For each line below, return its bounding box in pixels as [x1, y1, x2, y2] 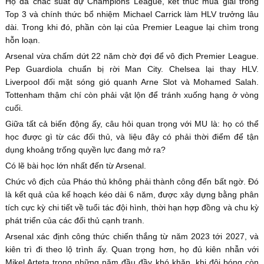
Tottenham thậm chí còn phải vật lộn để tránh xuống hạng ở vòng [5, 90, 259, 100]
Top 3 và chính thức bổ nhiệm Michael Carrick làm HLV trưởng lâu [5, 9, 259, 19]
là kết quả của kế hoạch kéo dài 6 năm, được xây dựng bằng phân [5, 190, 259, 200]
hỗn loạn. [5, 35, 40, 45]
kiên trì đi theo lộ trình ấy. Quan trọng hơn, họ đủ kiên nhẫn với [5, 245, 259, 255]
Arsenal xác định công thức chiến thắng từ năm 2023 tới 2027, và [5, 232, 259, 242]
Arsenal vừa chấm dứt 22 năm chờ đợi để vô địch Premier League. [5, 51, 259, 61]
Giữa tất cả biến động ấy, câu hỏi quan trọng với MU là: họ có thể [5, 119, 259, 129]
